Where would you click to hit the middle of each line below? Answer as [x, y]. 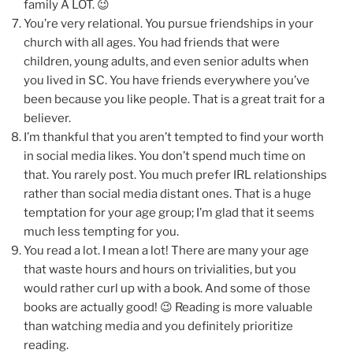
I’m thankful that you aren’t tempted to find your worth [174, 137]
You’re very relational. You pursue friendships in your [169, 23]
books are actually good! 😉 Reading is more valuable [168, 307]
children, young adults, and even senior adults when [166, 61]
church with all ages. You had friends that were [152, 42]
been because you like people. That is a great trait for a [174, 99]
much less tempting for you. [101, 231]
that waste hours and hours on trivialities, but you [160, 269]
